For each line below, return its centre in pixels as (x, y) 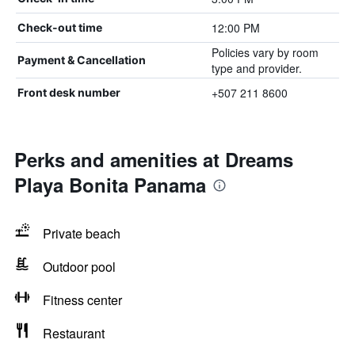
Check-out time (60, 27)
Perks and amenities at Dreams (154, 159)
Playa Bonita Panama (110, 185)
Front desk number (69, 92)
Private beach (82, 233)
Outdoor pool (79, 267)
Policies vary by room (265, 52)
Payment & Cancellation (82, 60)
